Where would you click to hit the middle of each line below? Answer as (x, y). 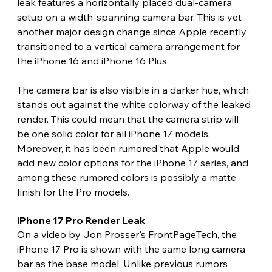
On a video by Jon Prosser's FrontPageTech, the (128, 235)
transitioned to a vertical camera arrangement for (129, 46)
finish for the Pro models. (74, 192)
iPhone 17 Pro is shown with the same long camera (132, 249)
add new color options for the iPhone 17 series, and (134, 163)
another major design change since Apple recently (133, 32)
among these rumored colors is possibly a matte (127, 178)
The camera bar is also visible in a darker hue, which (134, 90)
